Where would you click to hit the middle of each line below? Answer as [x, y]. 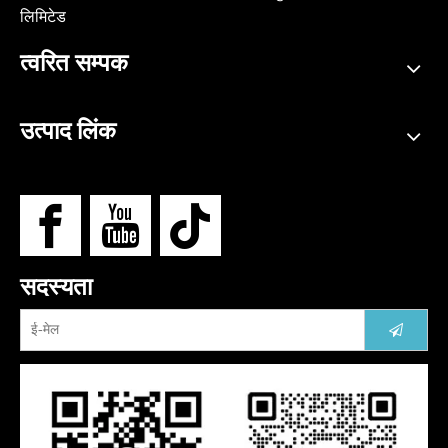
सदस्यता [56, 286]
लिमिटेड [45, 16]
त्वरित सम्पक [74, 62]
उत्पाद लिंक [68, 130]
